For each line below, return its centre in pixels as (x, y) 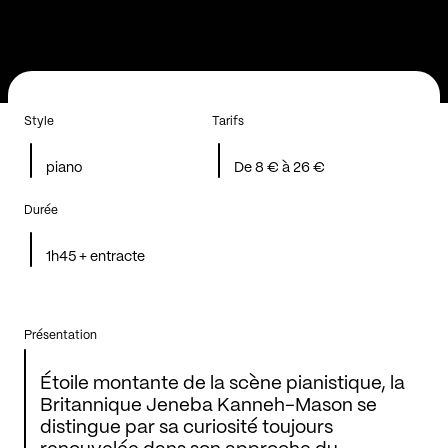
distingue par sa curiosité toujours (186, 428)
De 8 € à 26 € (280, 168)
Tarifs (227, 122)
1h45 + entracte (96, 257)
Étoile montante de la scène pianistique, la (222, 384)
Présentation (60, 336)
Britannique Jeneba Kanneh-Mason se (208, 406)
